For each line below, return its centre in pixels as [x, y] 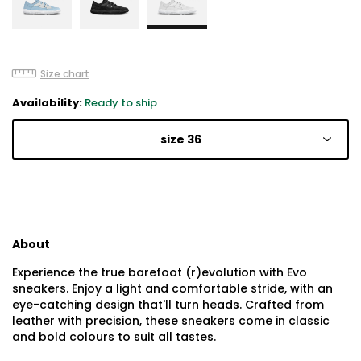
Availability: [48, 102]
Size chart [65, 73]
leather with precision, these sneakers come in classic [171, 320]
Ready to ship [121, 102]
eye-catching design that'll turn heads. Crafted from [168, 304]
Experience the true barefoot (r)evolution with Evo [160, 272]
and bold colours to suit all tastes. [114, 336]
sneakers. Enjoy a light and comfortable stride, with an [172, 288]
